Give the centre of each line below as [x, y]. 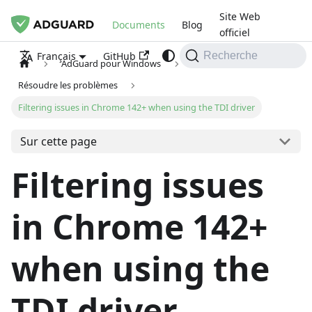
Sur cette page [58, 142]
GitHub [120, 56]
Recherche [230, 55]
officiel [235, 32]
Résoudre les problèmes [68, 85]
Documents [139, 24]
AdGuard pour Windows [111, 64]
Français [56, 56]
